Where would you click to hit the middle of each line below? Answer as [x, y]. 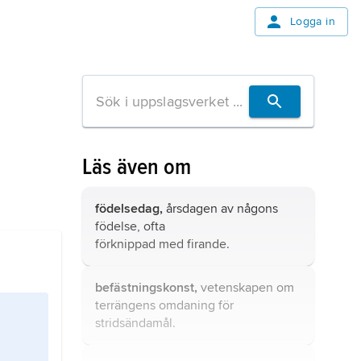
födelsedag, [129, 209]
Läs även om [137, 167]
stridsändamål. [135, 323]
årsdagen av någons [220, 209]
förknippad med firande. [162, 244]
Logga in [312, 21]
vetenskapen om [246, 288]
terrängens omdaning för [164, 305]
